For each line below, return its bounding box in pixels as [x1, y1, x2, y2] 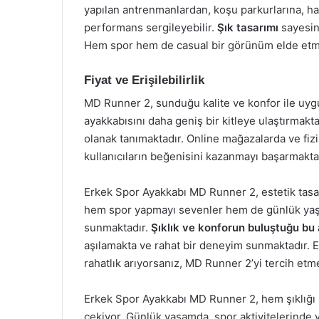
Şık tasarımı [217, 20, 278, 34]
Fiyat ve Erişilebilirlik [84, 73, 204, 87]
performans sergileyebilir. [84, 20, 217, 34]
